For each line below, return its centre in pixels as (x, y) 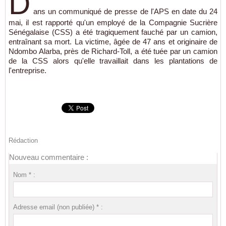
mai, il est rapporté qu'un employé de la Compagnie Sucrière (113, 23)
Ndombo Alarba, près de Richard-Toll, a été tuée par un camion (113, 51)
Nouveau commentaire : (49, 157)
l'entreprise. (27, 71)
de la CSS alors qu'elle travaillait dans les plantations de (113, 61)
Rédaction (23, 141)
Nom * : (24, 175)
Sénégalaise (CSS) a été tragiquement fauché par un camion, (113, 32)
